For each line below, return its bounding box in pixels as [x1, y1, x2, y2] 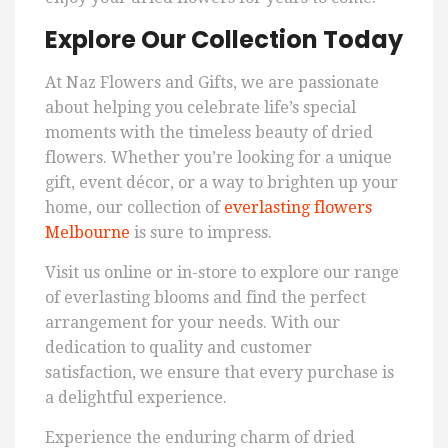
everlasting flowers [224, 198, 372, 218]
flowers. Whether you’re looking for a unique [45, 148, 392, 168]
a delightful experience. [45, 388, 227, 408]
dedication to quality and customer [45, 338, 312, 358]
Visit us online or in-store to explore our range [45, 263, 399, 283]
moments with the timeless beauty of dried [45, 123, 373, 143]
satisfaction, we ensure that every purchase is [45, 363, 394, 383]
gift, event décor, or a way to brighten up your [45, 173, 398, 193]
